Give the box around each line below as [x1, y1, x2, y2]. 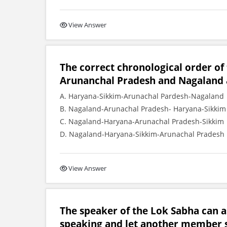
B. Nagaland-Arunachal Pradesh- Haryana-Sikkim [60, 104, 226, 113]
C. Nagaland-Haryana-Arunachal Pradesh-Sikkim [60, 117, 224, 126]
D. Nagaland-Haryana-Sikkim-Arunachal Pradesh [60, 129, 224, 139]
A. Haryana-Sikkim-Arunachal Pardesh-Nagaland [60, 91, 224, 101]
